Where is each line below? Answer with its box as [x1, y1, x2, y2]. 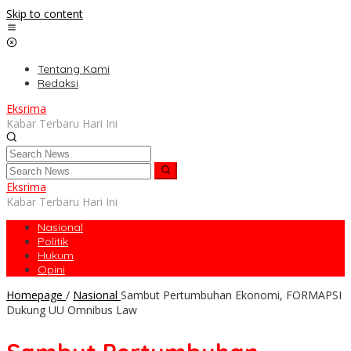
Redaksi [38, 76, 78, 90]
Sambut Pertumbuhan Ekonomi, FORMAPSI [121, 288, 342, 303]
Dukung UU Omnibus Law [6, 302, 137, 318]
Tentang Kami [38, 62, 110, 76]
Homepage [6, 288, 63, 303]
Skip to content [6, 6, 83, 21]
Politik [38, 234, 68, 249]
